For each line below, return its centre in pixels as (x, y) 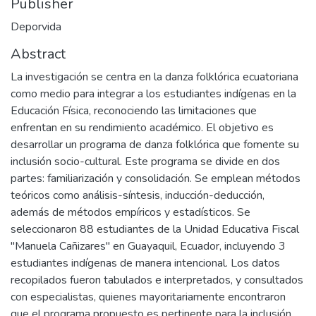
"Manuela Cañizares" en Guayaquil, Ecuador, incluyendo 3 (148, 247)
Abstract (38, 54)
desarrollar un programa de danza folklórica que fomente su (155, 145)
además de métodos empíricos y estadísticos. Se (130, 213)
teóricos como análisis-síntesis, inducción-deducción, (138, 196)
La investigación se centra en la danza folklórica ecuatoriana (154, 77)
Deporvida (36, 27)
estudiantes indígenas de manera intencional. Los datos (145, 263)
